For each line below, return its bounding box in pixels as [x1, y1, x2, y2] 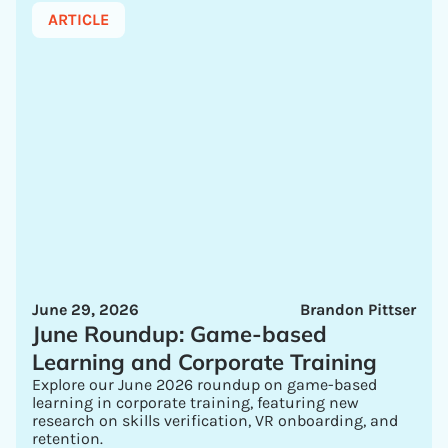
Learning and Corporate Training [32, 348, 377, 376]
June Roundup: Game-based [32, 320, 327, 348]
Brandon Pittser [300, 300, 416, 319]
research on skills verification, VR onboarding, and [32, 411, 398, 430]
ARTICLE [48, 10, 109, 29]
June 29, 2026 [32, 300, 139, 319]
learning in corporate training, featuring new [32, 393, 359, 412]
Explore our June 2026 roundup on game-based [32, 375, 377, 394]
